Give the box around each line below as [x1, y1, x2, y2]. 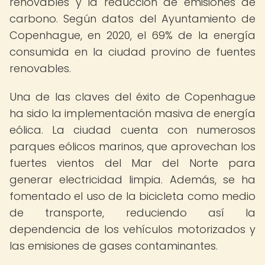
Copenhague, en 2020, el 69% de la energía [9, 28, 256, 43]
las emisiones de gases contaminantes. [9, 238, 218, 253]
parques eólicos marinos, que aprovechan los [9, 139, 256, 154]
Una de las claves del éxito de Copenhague [9, 89, 256, 104]
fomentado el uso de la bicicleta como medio [9, 189, 256, 203]
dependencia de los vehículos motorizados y [9, 222, 256, 237]
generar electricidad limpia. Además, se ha [9, 172, 256, 187]
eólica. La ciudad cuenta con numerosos [9, 122, 256, 137]
